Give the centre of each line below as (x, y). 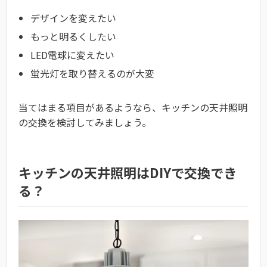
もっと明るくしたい (73, 36)
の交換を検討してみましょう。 (85, 122)
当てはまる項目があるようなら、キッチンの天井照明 (133, 107)
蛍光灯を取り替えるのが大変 (92, 73)
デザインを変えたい (73, 18)
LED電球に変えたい (72, 55)
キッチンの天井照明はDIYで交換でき (128, 172)
